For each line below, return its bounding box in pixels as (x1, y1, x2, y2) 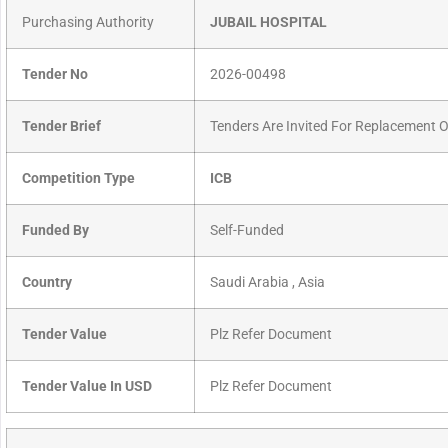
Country (22, 274, 72, 292)
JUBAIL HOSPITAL (210, 14, 327, 32)
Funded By (22, 222, 89, 240)
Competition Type (22, 170, 135, 188)
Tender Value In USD (22, 378, 152, 396)
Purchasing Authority (22, 14, 154, 32)
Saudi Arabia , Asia (210, 274, 325, 292)
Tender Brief (22, 118, 101, 136)
